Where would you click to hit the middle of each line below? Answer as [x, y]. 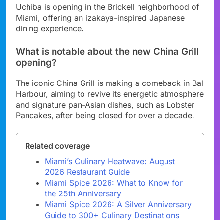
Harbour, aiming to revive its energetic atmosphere [110, 94]
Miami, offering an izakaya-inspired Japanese [100, 17]
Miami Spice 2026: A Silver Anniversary [118, 204]
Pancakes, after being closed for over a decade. [105, 115]
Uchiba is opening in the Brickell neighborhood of [108, 7]
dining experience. [50, 28]
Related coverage [58, 146]
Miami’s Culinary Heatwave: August [110, 161]
